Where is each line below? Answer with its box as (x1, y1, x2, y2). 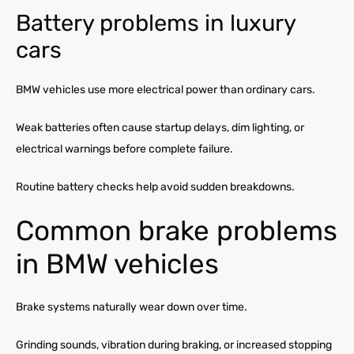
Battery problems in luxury (16, 9, 296, 36)
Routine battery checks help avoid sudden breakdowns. (16, 179, 295, 194)
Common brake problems (16, 213, 337, 247)
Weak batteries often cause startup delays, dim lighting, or (16, 120, 304, 134)
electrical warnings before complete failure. (16, 141, 233, 156)
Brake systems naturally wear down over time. (16, 299, 247, 314)
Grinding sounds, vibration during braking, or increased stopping (16, 337, 332, 352)
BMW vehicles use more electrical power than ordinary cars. (16, 82, 315, 96)
